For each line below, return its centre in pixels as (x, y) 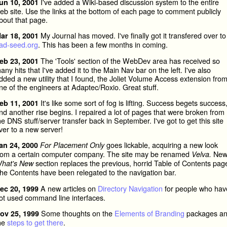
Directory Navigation (130, 188)
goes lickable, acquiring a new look (161, 145)
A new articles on (68, 188)
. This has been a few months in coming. (103, 45)
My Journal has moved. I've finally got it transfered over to (132, 35)
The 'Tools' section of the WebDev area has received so (129, 60)
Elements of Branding (149, 213)
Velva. (201, 154)
